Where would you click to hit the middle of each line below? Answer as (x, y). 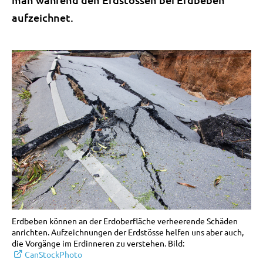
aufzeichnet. (43, 17)
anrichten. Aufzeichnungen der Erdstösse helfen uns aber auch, (128, 232)
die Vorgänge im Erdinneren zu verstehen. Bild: (98, 243)
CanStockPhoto (53, 254)
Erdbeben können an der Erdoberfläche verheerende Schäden (125, 220)
